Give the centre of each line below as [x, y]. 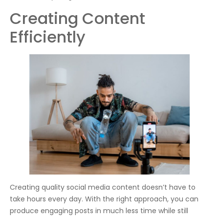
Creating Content [77, 18]
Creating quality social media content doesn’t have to [103, 187]
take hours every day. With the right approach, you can [104, 199]
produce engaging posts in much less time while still [99, 210]
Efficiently [48, 37]
